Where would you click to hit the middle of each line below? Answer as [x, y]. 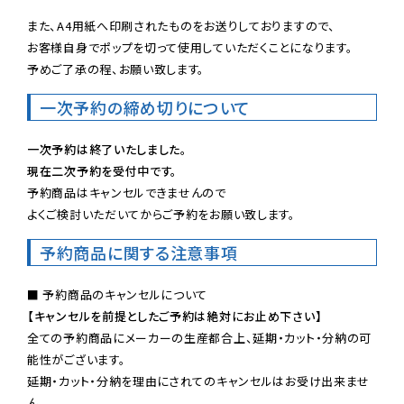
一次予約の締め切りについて [146, 108]
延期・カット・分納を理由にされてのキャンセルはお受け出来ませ [199, 381]
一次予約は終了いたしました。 [107, 150]
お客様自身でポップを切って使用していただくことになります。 [190, 48]
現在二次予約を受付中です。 [103, 171]
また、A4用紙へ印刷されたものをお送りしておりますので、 [181, 26]
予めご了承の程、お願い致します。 [116, 69]
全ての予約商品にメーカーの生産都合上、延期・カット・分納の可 [200, 338]
